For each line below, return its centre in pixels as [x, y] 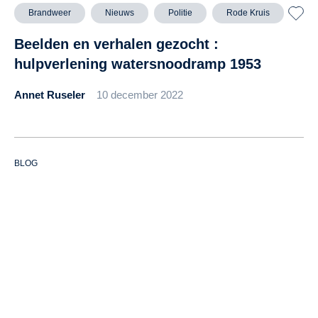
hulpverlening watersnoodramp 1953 [138, 64]
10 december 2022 [140, 95]
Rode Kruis [248, 13]
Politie [180, 13]
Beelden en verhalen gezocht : [116, 44]
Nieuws [120, 13]
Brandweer [50, 13]
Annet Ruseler [50, 95]
